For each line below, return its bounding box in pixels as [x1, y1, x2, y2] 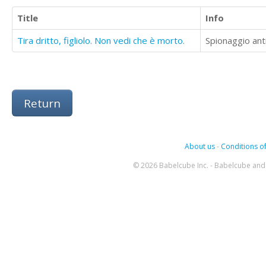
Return [24, 96, 61, 110]
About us [184, 141, 215, 151]
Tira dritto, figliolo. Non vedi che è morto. [17, 34, 185, 46]
